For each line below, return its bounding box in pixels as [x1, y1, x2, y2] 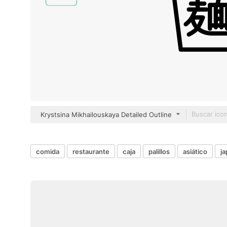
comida [36, 147, 59, 156]
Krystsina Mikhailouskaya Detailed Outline [41, 110, 172, 119]
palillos [148, 147, 170, 156]
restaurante [72, 147, 109, 156]
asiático [183, 147, 207, 156]
